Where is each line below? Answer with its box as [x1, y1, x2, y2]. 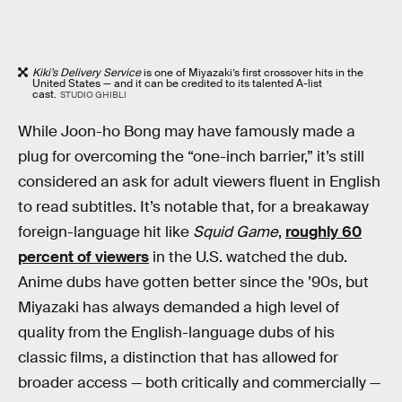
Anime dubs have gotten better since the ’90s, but [18, 272, 369, 292]
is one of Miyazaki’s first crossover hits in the [141, 66, 363, 81]
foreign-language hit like [18, 222, 193, 241]
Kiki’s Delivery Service [32, 66, 141, 81]
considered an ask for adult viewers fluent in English [18, 171, 380, 191]
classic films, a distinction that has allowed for [18, 347, 338, 367]
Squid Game [193, 222, 278, 241]
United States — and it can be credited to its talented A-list [32, 76, 322, 92]
